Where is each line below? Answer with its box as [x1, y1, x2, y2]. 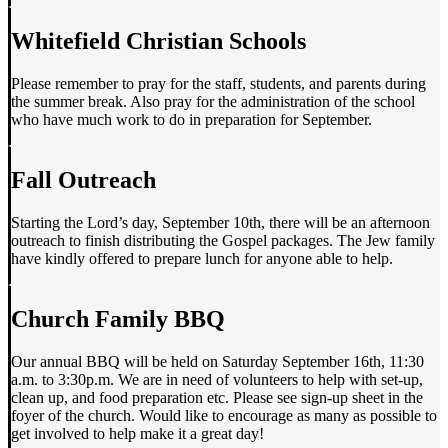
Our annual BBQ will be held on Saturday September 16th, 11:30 [11, 352, 424, 370]
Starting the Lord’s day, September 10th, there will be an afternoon [11, 214, 430, 232]
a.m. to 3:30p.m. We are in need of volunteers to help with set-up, [11, 370, 423, 388]
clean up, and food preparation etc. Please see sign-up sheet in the [11, 388, 423, 406]
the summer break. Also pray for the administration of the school [11, 93, 415, 111]
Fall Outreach [11, 167, 156, 194]
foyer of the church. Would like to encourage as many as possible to [11, 406, 437, 424]
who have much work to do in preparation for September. [11, 111, 372, 129]
